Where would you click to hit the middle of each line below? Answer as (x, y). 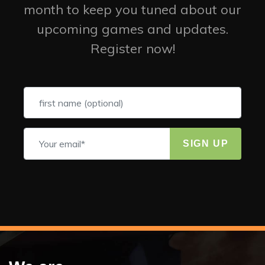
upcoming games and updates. (132, 29)
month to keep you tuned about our (132, 10)
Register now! (132, 49)
